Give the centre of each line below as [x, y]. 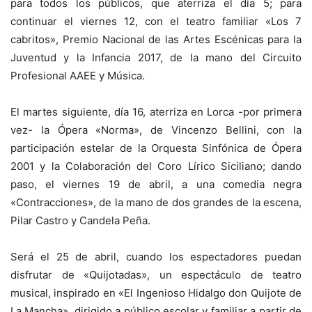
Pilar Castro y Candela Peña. [80, 220]
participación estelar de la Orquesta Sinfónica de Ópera [156, 148]
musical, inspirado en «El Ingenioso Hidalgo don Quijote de [156, 292]
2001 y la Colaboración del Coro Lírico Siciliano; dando [156, 166]
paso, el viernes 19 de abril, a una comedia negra [156, 184]
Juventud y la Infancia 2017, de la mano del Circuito [156, 57]
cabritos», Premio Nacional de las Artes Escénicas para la [156, 39]
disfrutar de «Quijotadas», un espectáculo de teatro [156, 274]
